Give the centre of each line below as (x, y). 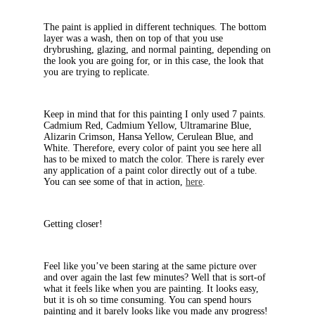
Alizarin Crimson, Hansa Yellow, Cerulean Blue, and (148, 137)
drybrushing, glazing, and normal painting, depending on (157, 50)
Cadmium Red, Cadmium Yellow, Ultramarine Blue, (148, 126)
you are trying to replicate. (97, 72)
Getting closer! (73, 224)
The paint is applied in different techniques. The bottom (155, 27)
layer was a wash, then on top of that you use (133, 39)
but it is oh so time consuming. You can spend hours (147, 300)
